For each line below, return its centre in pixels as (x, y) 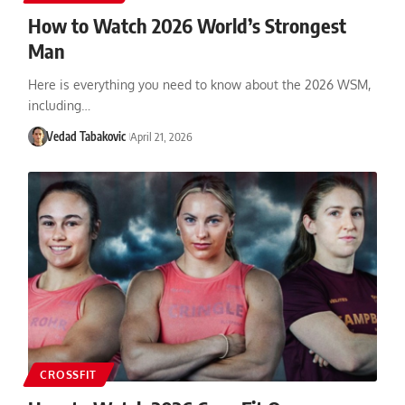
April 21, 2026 (162, 136)
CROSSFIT (69, 374)
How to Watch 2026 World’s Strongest (187, 25)
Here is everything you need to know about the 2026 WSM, (199, 84)
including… (59, 105)
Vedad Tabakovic (86, 136)
